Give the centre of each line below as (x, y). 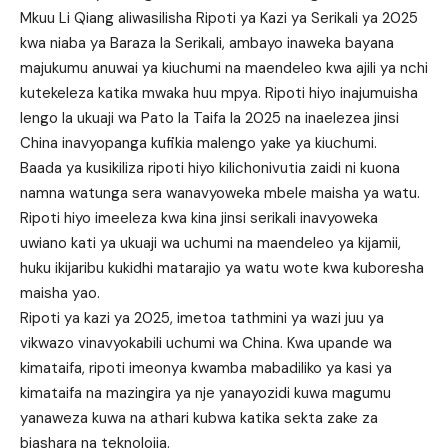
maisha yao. (60, 292)
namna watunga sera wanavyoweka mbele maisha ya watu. (220, 192)
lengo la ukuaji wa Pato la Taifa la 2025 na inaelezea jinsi (209, 117)
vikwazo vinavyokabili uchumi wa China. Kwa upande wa (206, 342)
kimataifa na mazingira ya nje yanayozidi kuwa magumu (205, 392)
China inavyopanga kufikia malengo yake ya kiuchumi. (198, 142)
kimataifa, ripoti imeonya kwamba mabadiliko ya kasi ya (206, 367)
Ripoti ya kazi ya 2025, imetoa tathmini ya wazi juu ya (202, 317)
